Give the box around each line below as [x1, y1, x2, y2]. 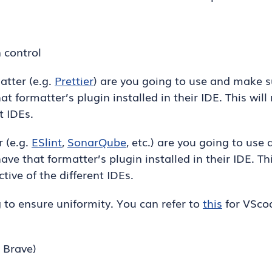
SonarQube [67, 134, 126, 149]
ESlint [32, 134, 62, 149]
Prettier [55, 72, 93, 88]
